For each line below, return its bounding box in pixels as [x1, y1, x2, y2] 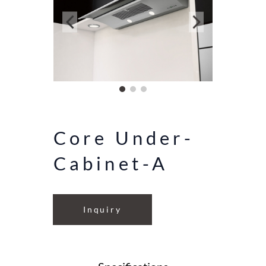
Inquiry [83, 204, 122, 215]
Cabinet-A [53, 153, 169, 175]
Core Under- [53, 127, 195, 150]
